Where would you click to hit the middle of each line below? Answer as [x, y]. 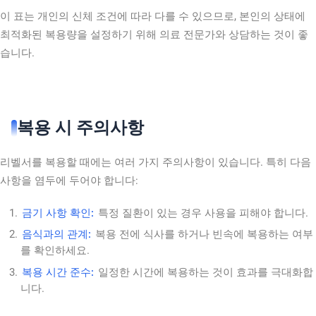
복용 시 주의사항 [80, 128]
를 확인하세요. [55, 251]
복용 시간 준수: [58, 272]
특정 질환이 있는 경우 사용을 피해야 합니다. [202, 213]
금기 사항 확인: [58, 213]
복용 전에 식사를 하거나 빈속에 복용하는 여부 [203, 235]
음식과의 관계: [57, 235]
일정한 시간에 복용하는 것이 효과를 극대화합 [205, 272]
